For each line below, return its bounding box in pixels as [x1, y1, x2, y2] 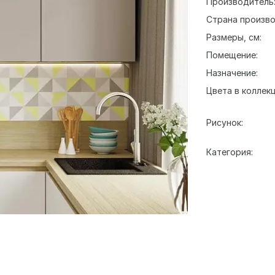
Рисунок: [206, 117, 243, 128]
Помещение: [206, 50, 258, 60]
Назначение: [206, 68, 258, 78]
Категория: [206, 147, 253, 157]
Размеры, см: [206, 32, 261, 42]
